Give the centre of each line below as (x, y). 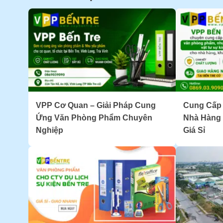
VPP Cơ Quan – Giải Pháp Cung (96, 105)
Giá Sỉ (194, 130)
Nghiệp (50, 130)
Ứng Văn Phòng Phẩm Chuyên (94, 117)
